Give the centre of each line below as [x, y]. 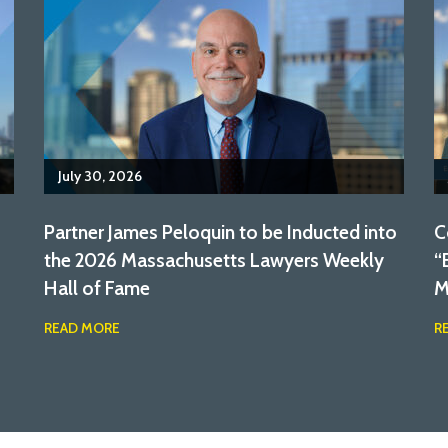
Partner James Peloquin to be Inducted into [220, 231]
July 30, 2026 [100, 176]
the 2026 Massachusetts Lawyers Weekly [214, 259]
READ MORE [82, 328]
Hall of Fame [97, 287]
